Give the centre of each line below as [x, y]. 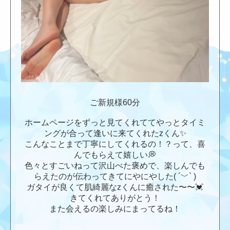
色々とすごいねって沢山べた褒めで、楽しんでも [115, 165]
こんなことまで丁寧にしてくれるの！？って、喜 [115, 144]
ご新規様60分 [115, 102]
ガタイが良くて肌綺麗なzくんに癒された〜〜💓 [115, 187]
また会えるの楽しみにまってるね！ [115, 208]
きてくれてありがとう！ [115, 198]
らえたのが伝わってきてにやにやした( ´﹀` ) [115, 176]
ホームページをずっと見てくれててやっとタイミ [115, 122]
